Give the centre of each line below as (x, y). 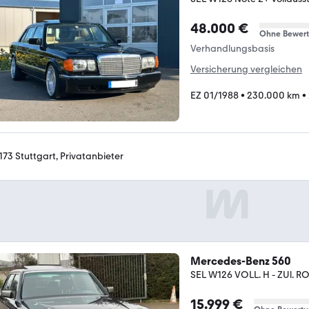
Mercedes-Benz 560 (241, 261)
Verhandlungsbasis (232, 49)
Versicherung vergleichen (246, 69)
